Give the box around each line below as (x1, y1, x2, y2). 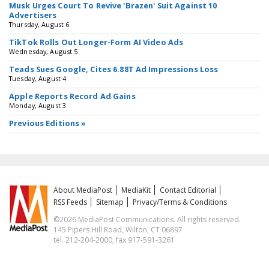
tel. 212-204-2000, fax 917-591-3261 (53, 235, 175, 245)
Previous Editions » (9, 118, 86, 128)
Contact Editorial (160, 185, 217, 195)
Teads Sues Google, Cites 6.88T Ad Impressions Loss (9, 64, 219, 74)
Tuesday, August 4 (9, 74, 67, 83)
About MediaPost (53, 185, 113, 195)
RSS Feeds (53, 197, 88, 207)
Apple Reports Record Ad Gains (9, 91, 136, 101)
